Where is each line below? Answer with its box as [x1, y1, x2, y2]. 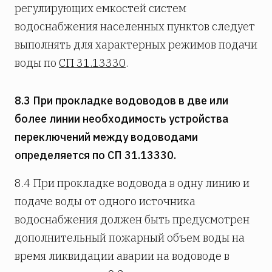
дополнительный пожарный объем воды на [15, 231, 245, 245]
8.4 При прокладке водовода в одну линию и [15, 176, 250, 191]
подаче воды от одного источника [15, 194, 195, 209]
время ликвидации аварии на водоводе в [15, 249, 229, 263]
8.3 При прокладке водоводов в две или [15, 93, 228, 108]
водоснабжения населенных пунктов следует [15, 19, 255, 34]
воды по [15, 56, 59, 70]
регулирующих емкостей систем [15, 1, 186, 16]
